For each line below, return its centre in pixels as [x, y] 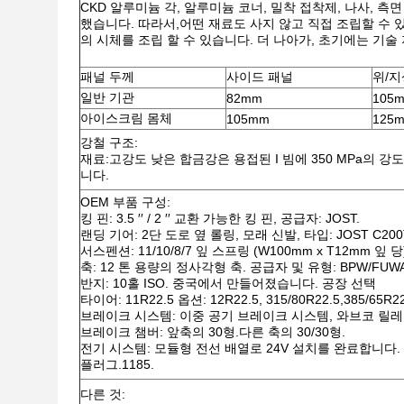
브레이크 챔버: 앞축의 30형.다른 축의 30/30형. [213, 332]
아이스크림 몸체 [126, 118]
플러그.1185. [117, 364]
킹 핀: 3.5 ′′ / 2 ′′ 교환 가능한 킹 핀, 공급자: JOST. [220, 218]
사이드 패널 [260, 77]
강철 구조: [109, 142]
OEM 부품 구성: [125, 202]
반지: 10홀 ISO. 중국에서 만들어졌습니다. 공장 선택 [228, 283]
